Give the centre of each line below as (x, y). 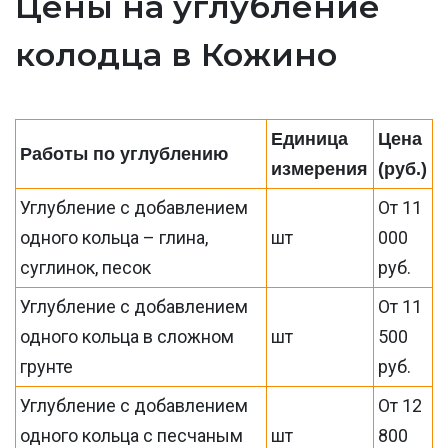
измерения (320, 169)
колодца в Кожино (176, 54)
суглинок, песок (86, 267)
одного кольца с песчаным (132, 435)
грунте (47, 366)
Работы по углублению (124, 154)
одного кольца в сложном (127, 336)
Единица (310, 139)
